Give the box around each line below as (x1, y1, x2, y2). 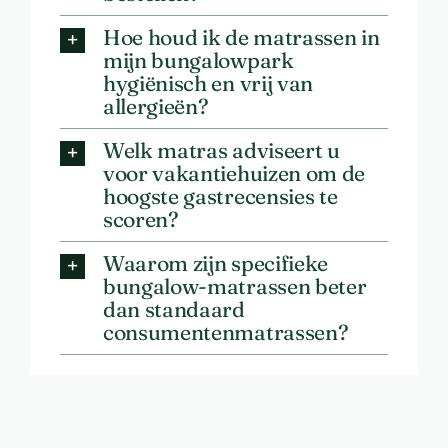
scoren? (102, 206, 179, 233)
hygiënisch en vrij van (102, 70, 313, 97)
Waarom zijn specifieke (102, 250, 328, 277)
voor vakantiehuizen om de (102, 160, 365, 187)
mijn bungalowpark (102, 47, 294, 74)
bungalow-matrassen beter (102, 273, 367, 300)
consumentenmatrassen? (102, 319, 349, 346)
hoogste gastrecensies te (102, 183, 338, 210)
